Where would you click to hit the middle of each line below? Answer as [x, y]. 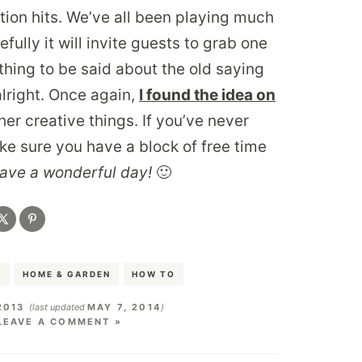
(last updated [58, 307]
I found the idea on [207, 95]
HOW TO [154, 274]
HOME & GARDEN [67, 274]
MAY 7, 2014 [124, 307]
